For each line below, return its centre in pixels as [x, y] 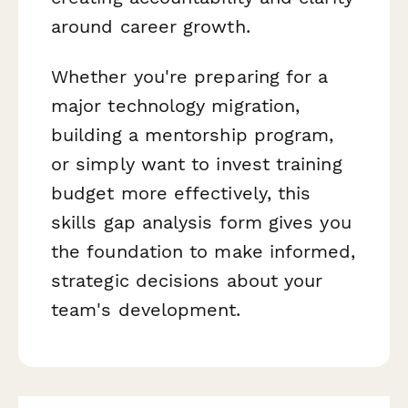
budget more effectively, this [181, 193]
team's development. [146, 309]
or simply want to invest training [197, 163]
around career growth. [151, 26]
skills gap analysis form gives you [201, 222]
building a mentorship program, [193, 134]
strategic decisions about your [187, 280]
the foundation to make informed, [204, 251]
